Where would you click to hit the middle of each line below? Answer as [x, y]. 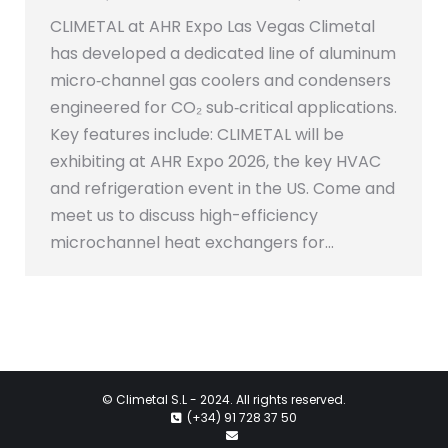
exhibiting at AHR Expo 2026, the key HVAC [215, 162]
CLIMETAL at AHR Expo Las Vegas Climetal [212, 27]
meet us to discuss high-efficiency [184, 216]
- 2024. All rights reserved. [266, 400]
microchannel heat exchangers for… [192, 243]
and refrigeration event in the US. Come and [222, 189]
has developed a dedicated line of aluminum [223, 54]
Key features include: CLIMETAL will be [197, 135]
